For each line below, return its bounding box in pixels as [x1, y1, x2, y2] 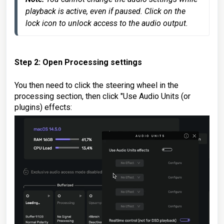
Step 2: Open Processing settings [14, 57, 142, 67]
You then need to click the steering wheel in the [14, 80, 178, 90]
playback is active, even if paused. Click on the [25, 6, 185, 16]
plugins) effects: [14, 102, 72, 112]
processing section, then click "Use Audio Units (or [14, 91, 190, 101]
